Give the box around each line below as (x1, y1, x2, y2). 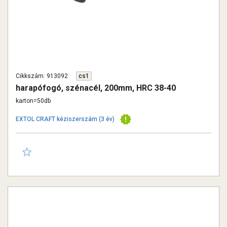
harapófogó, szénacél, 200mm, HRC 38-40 (16, 83, 176, 93)
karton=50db (16, 97, 51, 104)
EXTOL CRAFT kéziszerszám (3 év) (16, 116, 115, 123)
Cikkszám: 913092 (16, 72, 68, 80)
